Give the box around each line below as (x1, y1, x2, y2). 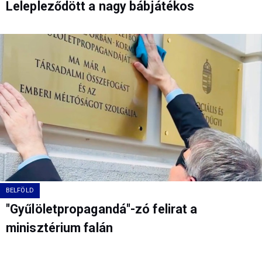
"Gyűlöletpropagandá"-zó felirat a (6, 202, 198, 217)
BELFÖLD (6, 187, 34, 195)
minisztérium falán (6, 220, 113, 236)
